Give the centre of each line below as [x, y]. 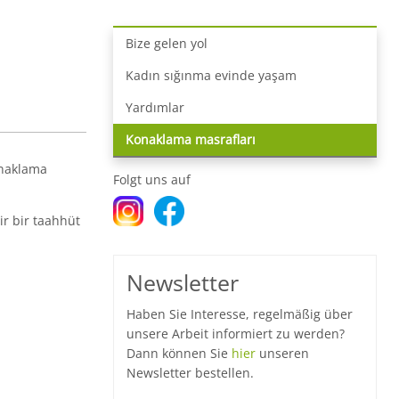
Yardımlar [155, 107]
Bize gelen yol [167, 43]
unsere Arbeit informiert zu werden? [236, 333]
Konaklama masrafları [191, 139]
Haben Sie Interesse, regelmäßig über [240, 313]
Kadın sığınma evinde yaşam [211, 75]
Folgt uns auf [152, 179]
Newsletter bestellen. [190, 372]
